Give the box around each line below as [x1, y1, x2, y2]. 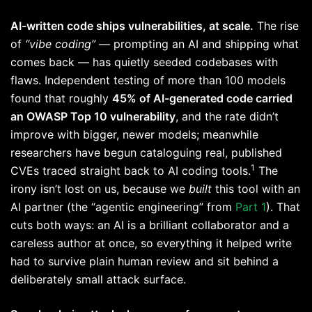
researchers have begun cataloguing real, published [10, 146, 282, 160]
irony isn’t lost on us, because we [10, 182, 189, 196]
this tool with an [212, 182, 300, 196]
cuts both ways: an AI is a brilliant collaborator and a [10, 218, 289, 233]
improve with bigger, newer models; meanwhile [10, 127, 258, 142]
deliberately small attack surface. [10, 272, 189, 287]
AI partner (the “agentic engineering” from [10, 200, 235, 214]
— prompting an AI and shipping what [95, 37, 299, 52]
